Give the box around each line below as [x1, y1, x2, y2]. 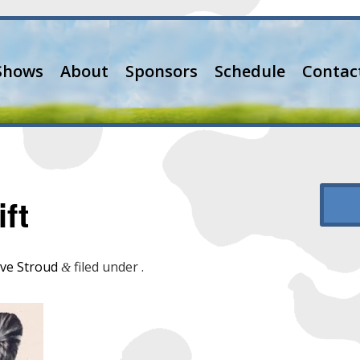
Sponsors [125, 60, 198, 82]
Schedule [215, 60, 285, 82]
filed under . [70, 257, 144, 276]
